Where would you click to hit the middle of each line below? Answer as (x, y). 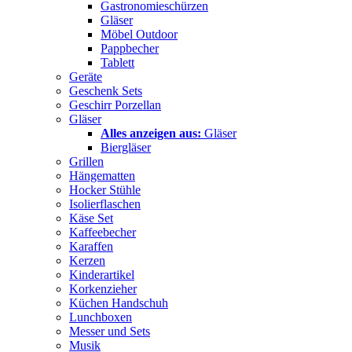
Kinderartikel (102, 274)
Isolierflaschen (105, 203)
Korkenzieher (103, 288)
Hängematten (102, 175)
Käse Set (91, 218)
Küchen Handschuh (119, 302)
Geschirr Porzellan (115, 104)
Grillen (86, 161)
